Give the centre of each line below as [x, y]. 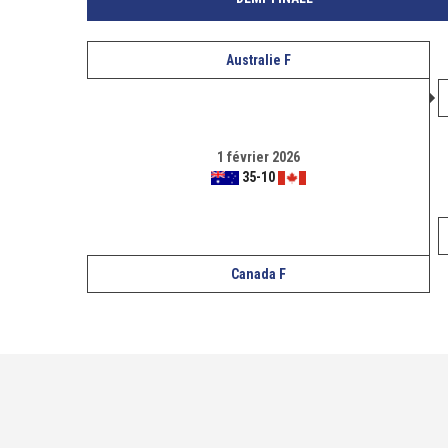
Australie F [258, 60]
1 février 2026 [258, 157]
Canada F [258, 274]
